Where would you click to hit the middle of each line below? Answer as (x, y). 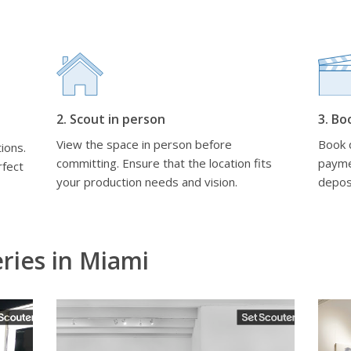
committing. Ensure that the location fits (165, 163)
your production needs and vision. (147, 182)
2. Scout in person (111, 119)
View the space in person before (145, 144)
